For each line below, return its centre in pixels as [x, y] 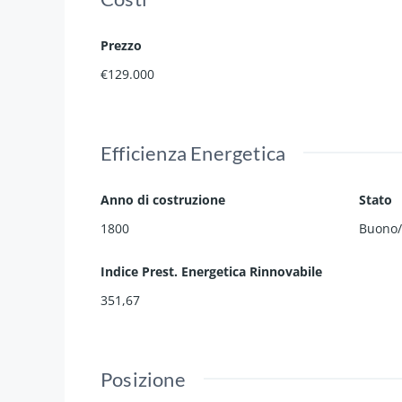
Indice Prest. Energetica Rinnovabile [211, 272]
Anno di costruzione [163, 200]
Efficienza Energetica [193, 153]
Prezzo [121, 46]
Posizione [143, 380]
